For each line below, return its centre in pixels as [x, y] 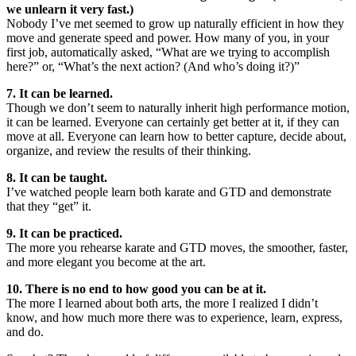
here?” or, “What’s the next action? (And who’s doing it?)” [153, 66]
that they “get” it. [49, 206]
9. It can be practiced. [64, 233]
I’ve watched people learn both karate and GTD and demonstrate [169, 192]
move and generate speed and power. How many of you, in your [168, 37]
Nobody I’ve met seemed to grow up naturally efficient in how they [175, 23]
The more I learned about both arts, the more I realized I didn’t [162, 303]
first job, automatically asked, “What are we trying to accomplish [168, 52]
